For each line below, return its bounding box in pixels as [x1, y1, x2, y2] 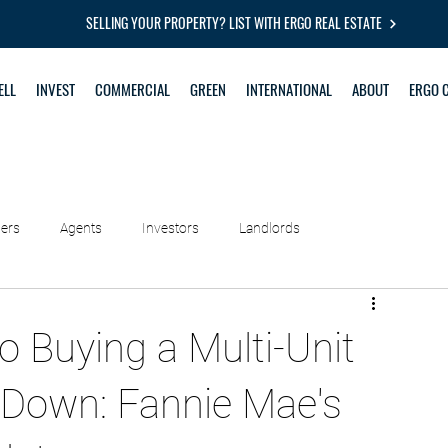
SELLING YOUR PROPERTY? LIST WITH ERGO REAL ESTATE [86, 12, 382, 33]
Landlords [239, 219, 300, 236]
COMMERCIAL [95, 78, 170, 100]
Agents [60, 219, 102, 236]
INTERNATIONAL [246, 78, 332, 100]
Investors [142, 219, 199, 236]
